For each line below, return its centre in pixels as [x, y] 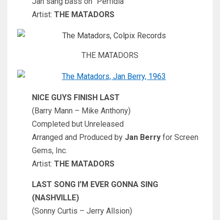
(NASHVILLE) [55, 197]
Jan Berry [143, 137]
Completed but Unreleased [78, 124]
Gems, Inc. [50, 150]
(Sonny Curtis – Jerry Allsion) [82, 211]
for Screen [179, 137]
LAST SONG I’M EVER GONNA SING [95, 184]
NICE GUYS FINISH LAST [76, 97]
